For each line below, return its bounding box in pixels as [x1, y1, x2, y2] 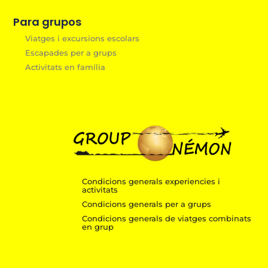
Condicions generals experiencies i [81, 176, 220, 187]
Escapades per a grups [25, 48, 117, 58]
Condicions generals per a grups [81, 199, 211, 209]
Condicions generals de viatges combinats [81, 214, 251, 224]
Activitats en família [25, 62, 106, 72]
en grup [81, 222, 114, 232]
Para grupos [13, 14, 82, 30]
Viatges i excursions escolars [25, 33, 140, 44]
